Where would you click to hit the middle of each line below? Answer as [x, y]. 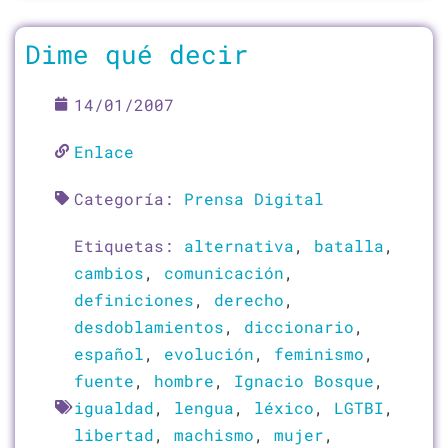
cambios [109, 272]
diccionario [299, 326]
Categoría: [129, 198]
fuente [104, 380]
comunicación [224, 272]
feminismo [319, 353]
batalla [349, 245]
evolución [209, 353]
